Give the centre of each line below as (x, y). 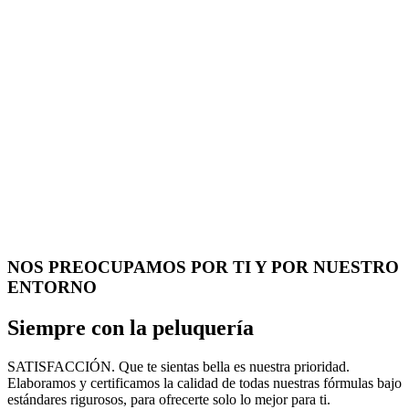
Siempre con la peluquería (131, 327)
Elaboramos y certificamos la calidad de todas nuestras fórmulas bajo (204, 383)
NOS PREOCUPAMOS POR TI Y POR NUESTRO (203, 267)
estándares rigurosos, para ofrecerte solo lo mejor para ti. (169, 399)
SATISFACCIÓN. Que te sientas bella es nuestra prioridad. (178, 366)
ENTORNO (52, 287)
